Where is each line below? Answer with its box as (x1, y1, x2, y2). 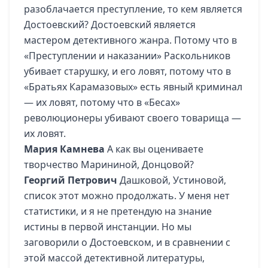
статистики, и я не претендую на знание (24, 205, 212, 218)
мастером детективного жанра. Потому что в (24, 33, 237, 47)
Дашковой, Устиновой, (117, 173, 226, 187)
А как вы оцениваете (105, 142, 203, 156)
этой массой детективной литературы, (24, 251, 205, 264)
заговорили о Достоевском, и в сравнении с (24, 236, 230, 249)
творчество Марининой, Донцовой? (24, 158, 194, 171)
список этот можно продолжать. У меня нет (24, 189, 230, 202)
